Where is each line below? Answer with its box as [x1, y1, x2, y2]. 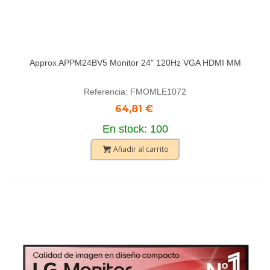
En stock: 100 [102, 123, 168, 135]
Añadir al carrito [113, 144, 169, 154]
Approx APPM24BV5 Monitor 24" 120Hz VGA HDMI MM [29, 58, 241, 67]
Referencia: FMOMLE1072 [84, 87, 186, 96]
